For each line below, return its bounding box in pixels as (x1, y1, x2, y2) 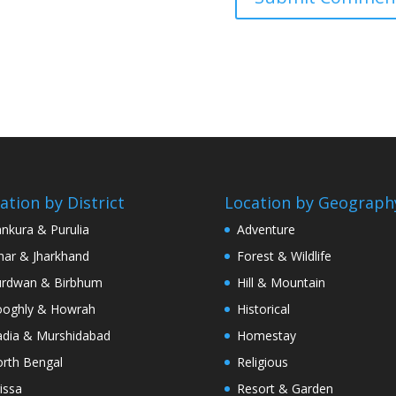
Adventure (236, 220, 295, 238)
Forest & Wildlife (236, 247, 331, 264)
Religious (236, 353, 288, 370)
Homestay (236, 326, 296, 344)
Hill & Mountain (236, 273, 325, 291)
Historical (236, 300, 290, 317)
